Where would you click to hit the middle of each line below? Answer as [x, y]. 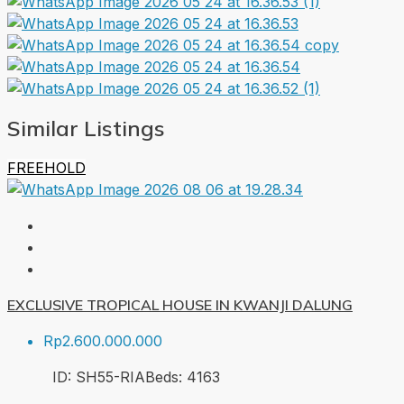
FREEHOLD [46, 167]
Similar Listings [86, 128]
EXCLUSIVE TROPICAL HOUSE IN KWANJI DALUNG [180, 304]
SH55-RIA [110, 376]
